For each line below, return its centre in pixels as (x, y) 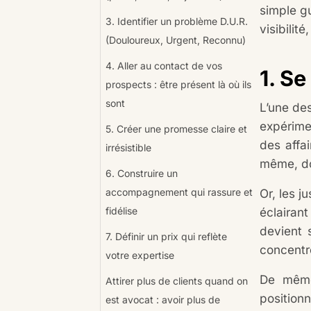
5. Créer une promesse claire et (176, 129)
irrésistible (129, 148)
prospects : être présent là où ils (178, 84)
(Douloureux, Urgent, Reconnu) (175, 40)
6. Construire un (141, 173)
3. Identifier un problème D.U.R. (176, 21)
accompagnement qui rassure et (179, 192)
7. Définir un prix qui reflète (166, 236)
